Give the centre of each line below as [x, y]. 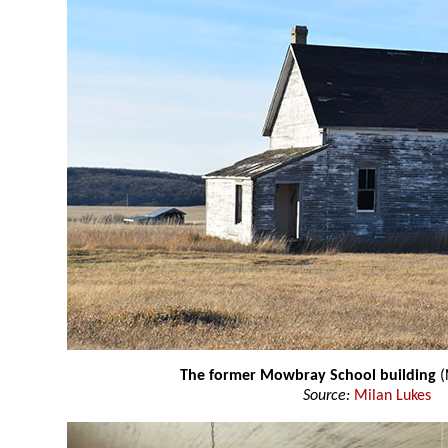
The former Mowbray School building [309, 376]
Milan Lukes [392, 396]
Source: [328, 396]
